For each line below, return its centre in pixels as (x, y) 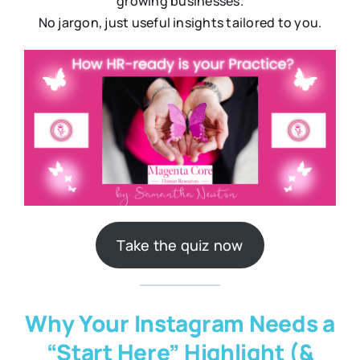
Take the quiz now (180, 245)
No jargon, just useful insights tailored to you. (180, 22)
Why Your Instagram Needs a (180, 323)
